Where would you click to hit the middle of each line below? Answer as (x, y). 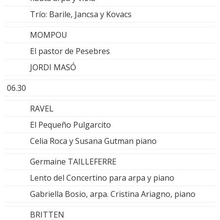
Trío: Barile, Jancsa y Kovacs (81, 14)
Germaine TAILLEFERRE (73, 162)
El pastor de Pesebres (70, 51)
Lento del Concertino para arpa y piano (102, 178)
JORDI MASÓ (53, 68)
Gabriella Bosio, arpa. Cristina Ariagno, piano (113, 194)
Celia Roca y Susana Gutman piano (93, 141)
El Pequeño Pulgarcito (70, 125)
